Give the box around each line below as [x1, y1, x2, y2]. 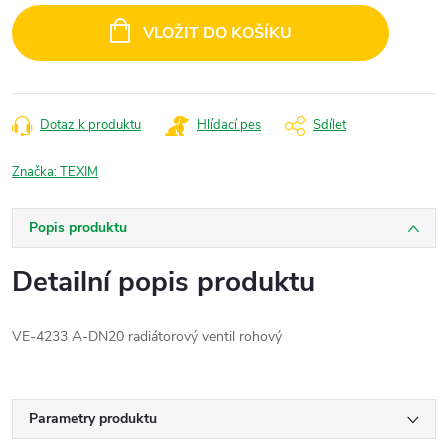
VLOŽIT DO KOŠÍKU [142, 22, 292, 44]
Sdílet [313, 116, 346, 134]
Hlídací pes [197, 116, 261, 134]
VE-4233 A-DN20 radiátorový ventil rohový [12, 327, 282, 346]
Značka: [12, 163, 60, 181]
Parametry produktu [29, 409, 157, 428]
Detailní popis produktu [12, 263, 315, 301]
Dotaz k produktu [40, 116, 141, 134]
